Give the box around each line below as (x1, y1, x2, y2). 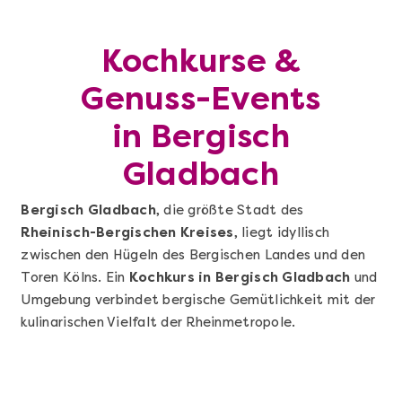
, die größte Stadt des (155, 202, 304, 219)
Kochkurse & (100, 42, 301, 81)
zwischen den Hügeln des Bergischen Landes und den (21, 247, 366, 264)
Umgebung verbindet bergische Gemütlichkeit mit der (21, 292, 376, 309)
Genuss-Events (81, 80, 321, 118)
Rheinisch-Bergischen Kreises (21, 224, 234, 241)
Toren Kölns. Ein (21, 269, 129, 286)
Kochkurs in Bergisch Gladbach (128, 269, 351, 286)
